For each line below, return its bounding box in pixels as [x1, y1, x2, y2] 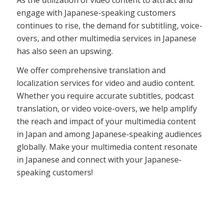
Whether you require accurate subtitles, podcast [16, 90, 194, 102]
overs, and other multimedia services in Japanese [16, 32, 196, 44]
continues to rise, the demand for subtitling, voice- [16, 20, 202, 31]
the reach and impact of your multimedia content [16, 116, 196, 127]
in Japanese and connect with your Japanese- [16, 154, 182, 165]
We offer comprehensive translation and [16, 65, 165, 76]
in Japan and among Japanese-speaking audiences [16, 129, 202, 140]
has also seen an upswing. [16, 45, 113, 56]
